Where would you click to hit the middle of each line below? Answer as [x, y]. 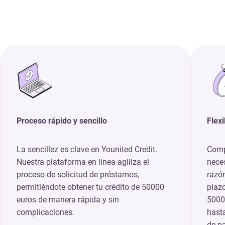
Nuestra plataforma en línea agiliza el [83, 162]
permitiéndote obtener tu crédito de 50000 [90, 187]
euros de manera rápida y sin [68, 200]
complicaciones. [45, 212]
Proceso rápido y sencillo [62, 121]
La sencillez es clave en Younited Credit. [87, 150]
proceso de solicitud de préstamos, [78, 175]
